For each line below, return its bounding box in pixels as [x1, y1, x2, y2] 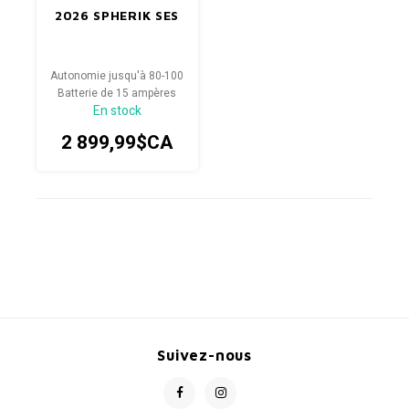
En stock [92, 100, 142, 121]
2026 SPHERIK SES [54, 6, 180, 23]
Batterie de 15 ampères [58, 85, 176, 101]
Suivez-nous [157, 345, 252, 363]
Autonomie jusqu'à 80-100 [50, 68, 184, 84]
